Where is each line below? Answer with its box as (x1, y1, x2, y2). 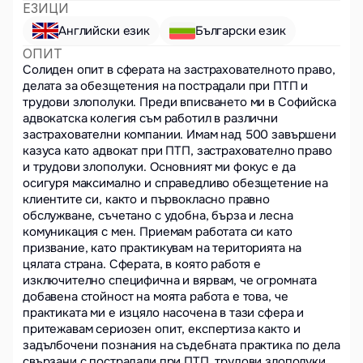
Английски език (58, 23, 150, 39)
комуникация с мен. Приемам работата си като (23, 224, 293, 240)
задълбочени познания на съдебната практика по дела (23, 337, 340, 353)
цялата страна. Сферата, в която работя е (23, 256, 262, 272)
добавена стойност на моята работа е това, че (23, 288, 288, 305)
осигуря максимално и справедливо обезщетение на (23, 175, 328, 191)
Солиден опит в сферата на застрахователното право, (23, 62, 335, 78)
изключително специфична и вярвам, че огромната (23, 272, 318, 288)
